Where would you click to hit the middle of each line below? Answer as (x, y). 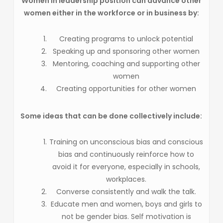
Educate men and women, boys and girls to (126, 204)
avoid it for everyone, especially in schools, (126, 167)
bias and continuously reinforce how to (126, 154)
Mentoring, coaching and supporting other (126, 63)
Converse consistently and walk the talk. (126, 191)
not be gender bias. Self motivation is (126, 216)
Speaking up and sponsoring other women (126, 51)
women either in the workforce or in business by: (111, 13)
